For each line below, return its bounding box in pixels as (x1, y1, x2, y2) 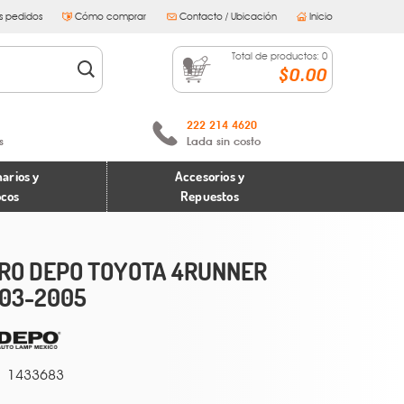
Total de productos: (232, 49, 322, 62)
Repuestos (180, 188, 239, 205)
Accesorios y (174, 168, 245, 185)
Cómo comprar (75, 10, 147, 23)
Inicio (309, 10, 333, 23)
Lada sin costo (186, 135, 261, 148)
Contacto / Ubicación (179, 10, 277, 23)
